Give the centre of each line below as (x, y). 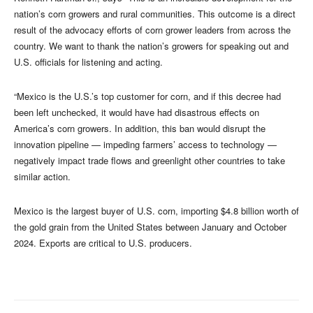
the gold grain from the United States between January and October (150, 227)
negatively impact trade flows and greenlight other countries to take (150, 161)
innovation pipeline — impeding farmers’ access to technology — (145, 145)
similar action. (42, 177)
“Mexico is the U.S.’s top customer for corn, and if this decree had (147, 96)
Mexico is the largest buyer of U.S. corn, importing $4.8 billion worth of (156, 211)
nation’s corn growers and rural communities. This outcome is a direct (155, 14)
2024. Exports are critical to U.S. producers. (103, 243)
